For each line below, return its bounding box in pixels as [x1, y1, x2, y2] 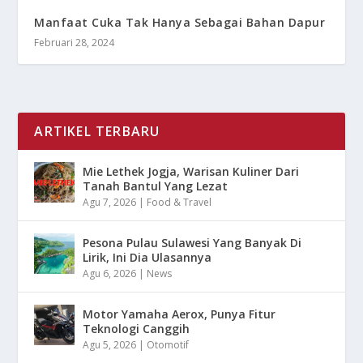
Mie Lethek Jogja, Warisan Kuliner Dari [83, 164, 300, 180]
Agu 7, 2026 [83, 195, 137, 210]
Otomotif [147, 338, 190, 352]
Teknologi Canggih [83, 321, 190, 337]
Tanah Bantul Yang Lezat [83, 178, 228, 194]
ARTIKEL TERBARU [34, 122, 160, 141]
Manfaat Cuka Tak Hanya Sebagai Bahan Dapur [34, 15, 326, 31]
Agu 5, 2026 [83, 338, 137, 352]
